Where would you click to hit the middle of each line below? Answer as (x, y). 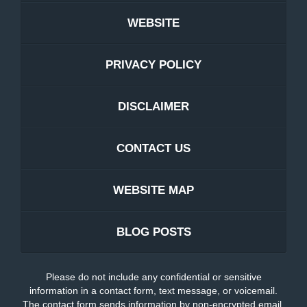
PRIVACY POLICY (153, 65)
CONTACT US (153, 149)
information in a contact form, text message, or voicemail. (153, 291)
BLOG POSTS (153, 232)
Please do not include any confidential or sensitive (153, 277)
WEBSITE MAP (153, 191)
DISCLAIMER (153, 107)
